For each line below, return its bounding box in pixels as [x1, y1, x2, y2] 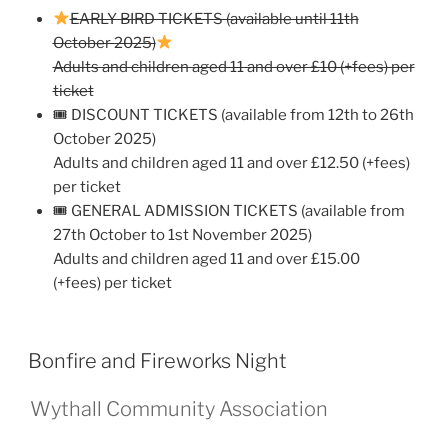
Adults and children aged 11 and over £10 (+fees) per [52, 57, 415, 76]
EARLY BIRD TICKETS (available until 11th [69, 9, 359, 28]
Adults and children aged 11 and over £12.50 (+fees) [52, 153, 410, 172]
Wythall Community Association [30, 397, 328, 422]
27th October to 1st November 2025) [52, 225, 312, 244]
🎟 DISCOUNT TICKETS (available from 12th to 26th [52, 105, 414, 124]
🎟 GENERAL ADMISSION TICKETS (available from [52, 201, 405, 220]
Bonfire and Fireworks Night [28, 349, 287, 374]
